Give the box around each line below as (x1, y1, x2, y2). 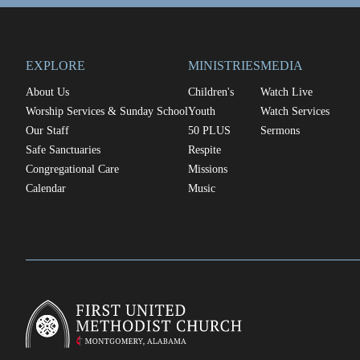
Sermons (260, 125, 300, 137)
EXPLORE (26, 59, 85, 72)
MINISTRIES (188, 59, 260, 72)
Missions (188, 163, 227, 175)
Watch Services (260, 105, 329, 117)
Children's (188, 86, 234, 98)
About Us (26, 86, 69, 98)
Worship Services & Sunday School (26, 105, 188, 117)
